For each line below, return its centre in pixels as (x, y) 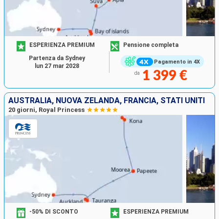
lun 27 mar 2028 (57, 66)
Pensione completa (151, 45)
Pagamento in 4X (177, 62)
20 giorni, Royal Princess (46, 110)
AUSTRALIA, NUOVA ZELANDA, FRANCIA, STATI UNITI (107, 101)
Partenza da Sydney (57, 58)
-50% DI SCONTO (54, 212)
